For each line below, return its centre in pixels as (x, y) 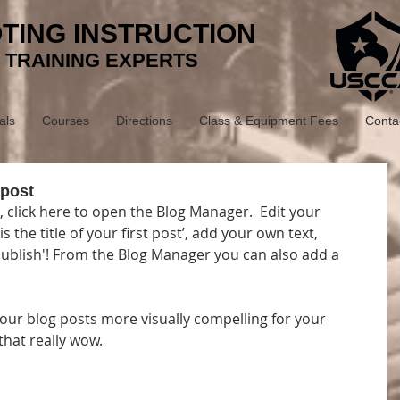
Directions (144, 121)
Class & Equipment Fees (269, 121)
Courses (66, 121)
